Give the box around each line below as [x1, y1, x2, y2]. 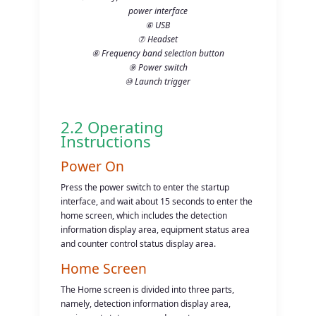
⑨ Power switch [128, 61, 188, 73]
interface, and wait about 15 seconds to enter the [61, 195, 253, 207]
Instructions [61, 130, 152, 152]
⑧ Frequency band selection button [91, 47, 224, 59]
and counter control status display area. [61, 237, 217, 250]
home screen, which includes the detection [61, 209, 228, 221]
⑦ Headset [138, 32, 178, 45]
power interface [128, 4, 188, 17]
